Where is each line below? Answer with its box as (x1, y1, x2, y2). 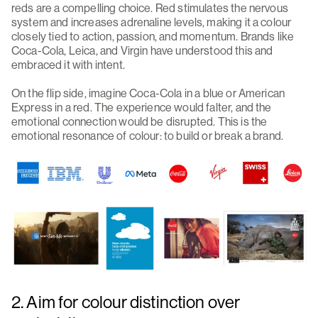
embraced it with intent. (11, 57, 125, 72)
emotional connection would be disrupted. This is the (11, 114, 268, 128)
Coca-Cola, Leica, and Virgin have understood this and (11, 43, 273, 58)
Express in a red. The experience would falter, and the (11, 99, 272, 114)
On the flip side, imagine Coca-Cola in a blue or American (11, 85, 285, 100)
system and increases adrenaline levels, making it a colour (11, 15, 292, 30)
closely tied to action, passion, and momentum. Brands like (11, 29, 295, 44)
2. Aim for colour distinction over (11, 290, 241, 312)
